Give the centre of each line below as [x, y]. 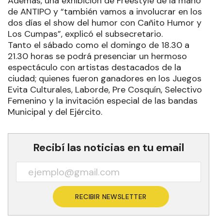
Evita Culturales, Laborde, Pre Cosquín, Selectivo [105, 90]
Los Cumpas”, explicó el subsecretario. [85, 34]
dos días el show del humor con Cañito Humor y [105, 23]
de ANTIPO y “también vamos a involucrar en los [105, 12]
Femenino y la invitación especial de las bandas [103, 101]
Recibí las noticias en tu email [108, 148]
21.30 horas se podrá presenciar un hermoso [97, 56]
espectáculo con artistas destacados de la [94, 68]
